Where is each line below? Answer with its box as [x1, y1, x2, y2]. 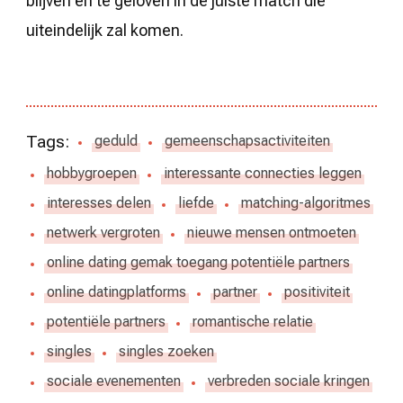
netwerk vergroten [47, 224, 160, 242]
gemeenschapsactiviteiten [164, 132, 330, 150]
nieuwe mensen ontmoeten [187, 224, 356, 242]
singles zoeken [119, 343, 214, 361]
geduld [94, 132, 138, 150]
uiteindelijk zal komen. [26, 20, 184, 40]
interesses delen [47, 194, 151, 212]
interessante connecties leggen [164, 165, 362, 183]
